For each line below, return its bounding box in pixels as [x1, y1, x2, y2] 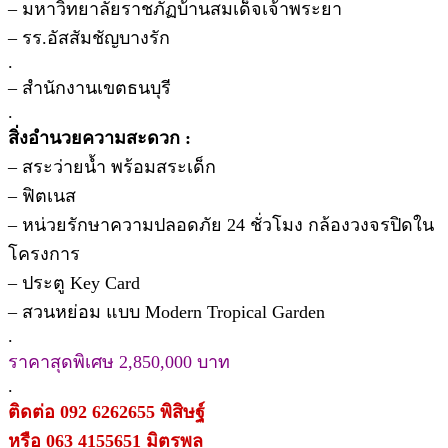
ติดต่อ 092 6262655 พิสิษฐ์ [8, 402, 205, 423]
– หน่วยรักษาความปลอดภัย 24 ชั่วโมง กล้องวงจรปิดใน [8, 215, 434, 236]
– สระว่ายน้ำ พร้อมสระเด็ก [8, 157, 216, 178]
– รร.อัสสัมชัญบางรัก [8, 28, 170, 49]
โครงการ [8, 244, 80, 265]
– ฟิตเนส [8, 186, 76, 207]
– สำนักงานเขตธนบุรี [8, 78, 171, 99]
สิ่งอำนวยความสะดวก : [8, 128, 191, 149]
